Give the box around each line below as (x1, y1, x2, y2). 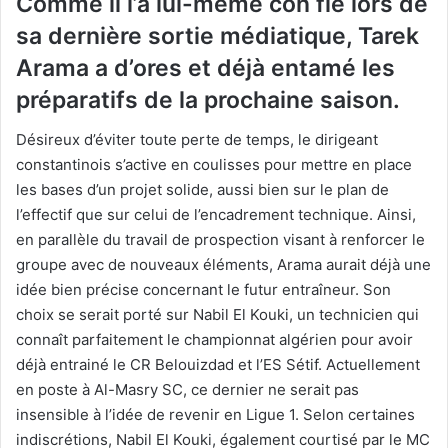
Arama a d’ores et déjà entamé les (16, 53, 395, 82)
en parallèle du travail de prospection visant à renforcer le (16, 230, 425, 250)
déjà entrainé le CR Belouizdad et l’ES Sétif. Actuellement (16, 355, 420, 375)
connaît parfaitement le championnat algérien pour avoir (16, 330, 413, 350)
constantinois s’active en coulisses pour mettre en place (16, 155, 412, 175)
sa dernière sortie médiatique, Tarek (16, 21, 419, 50)
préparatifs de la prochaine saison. (16, 85, 400, 114)
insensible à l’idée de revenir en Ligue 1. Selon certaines (16, 405, 415, 425)
